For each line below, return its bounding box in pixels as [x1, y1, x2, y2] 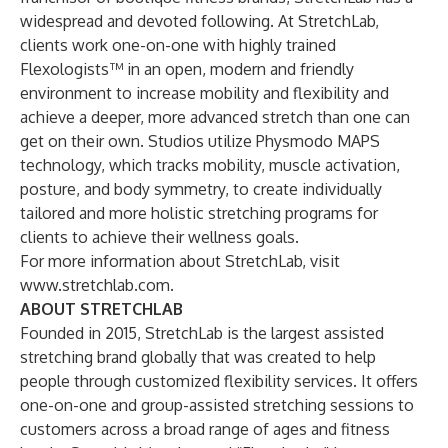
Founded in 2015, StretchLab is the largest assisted [20, 323, 384, 343]
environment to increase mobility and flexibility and [20, 83, 389, 103]
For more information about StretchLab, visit [20, 251, 340, 271]
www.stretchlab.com [20, 275, 170, 295]
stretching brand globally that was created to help [20, 347, 376, 367]
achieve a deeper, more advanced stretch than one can [20, 107, 410, 127]
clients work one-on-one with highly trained [20, 35, 336, 55]
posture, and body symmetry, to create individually [20, 179, 382, 199]
